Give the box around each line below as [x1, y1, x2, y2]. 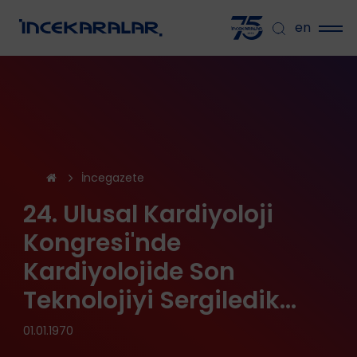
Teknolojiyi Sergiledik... [22, 283, 296, 317]
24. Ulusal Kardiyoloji [22, 197, 273, 231]
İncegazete [80, 169, 144, 186]
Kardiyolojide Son [22, 254, 235, 288]
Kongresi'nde [22, 226, 181, 260]
